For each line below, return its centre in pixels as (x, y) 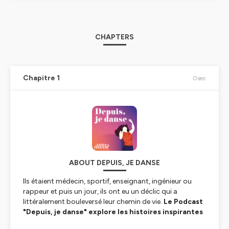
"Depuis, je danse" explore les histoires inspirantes (113, 212)
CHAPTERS (114, 37)
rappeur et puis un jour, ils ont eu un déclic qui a (100, 191)
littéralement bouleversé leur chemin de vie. (93, 202)
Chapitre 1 (41, 78)
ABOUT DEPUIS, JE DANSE (114, 163)
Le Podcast (183, 202)
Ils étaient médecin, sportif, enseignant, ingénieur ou (107, 181)
